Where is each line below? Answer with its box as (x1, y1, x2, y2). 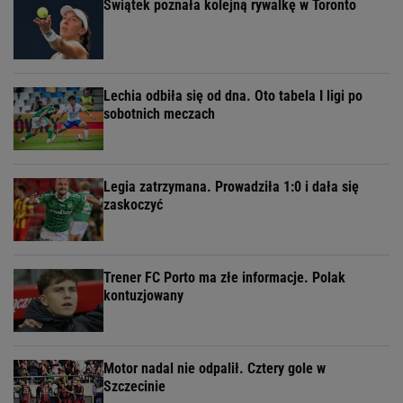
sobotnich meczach (103, 105, 215, 123)
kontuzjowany (103, 287, 184, 305)
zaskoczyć (103, 196, 163, 214)
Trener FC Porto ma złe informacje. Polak (103, 269, 345, 287)
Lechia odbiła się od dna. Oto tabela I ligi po (103, 87, 363, 105)
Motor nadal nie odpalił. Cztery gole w (103, 360, 326, 378)
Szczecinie (103, 378, 166, 396)
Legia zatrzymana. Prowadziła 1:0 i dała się (103, 178, 359, 196)
